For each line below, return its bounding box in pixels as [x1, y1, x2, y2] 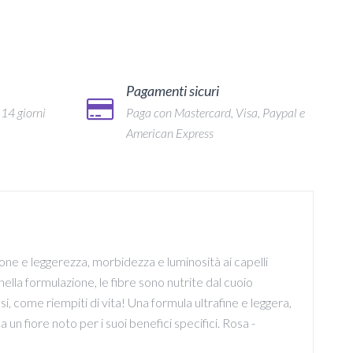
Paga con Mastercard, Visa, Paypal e [125, 105, 305, 121]
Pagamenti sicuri [125, 82, 219, 100]
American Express [125, 125, 214, 141]
